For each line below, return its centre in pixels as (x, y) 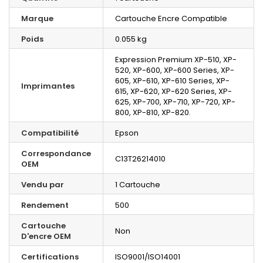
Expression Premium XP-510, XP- (176, 59)
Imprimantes (48, 86)
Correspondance (56, 153)
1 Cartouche (138, 184)
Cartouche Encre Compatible (171, 18)
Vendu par (43, 184)
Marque (37, 18)
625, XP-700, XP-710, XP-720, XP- (175, 102)
